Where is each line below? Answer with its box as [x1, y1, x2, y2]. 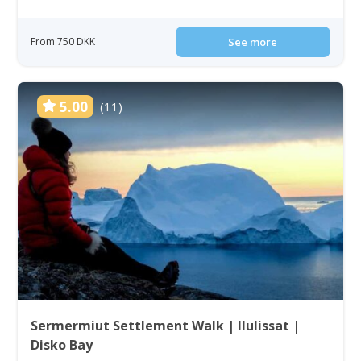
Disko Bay [31, 335, 93, 354]
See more [228, 34, 278, 49]
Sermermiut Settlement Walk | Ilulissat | [31, 316, 301, 334]
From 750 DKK [31, 34, 96, 48]
